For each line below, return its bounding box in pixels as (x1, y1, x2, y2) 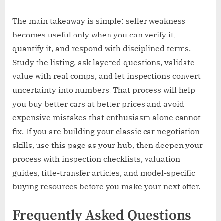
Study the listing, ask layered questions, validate (12, 57, 195, 68)
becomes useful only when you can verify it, (12, 30, 176, 40)
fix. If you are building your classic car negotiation (12, 126, 200, 137)
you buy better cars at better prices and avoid (12, 99, 184, 109)
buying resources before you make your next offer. (12, 182, 200, 192)
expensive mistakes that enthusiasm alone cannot (12, 112, 201, 123)
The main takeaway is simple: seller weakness (12, 16, 185, 26)
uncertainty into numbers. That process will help (12, 85, 195, 95)
